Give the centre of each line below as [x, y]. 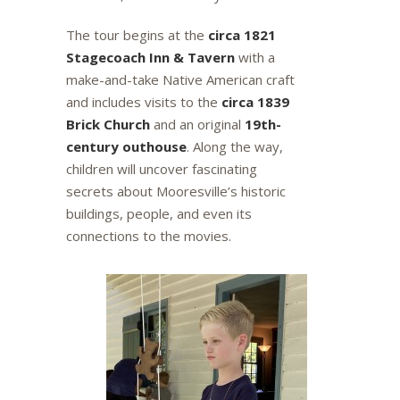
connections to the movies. [149, 236]
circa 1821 [242, 35]
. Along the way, [235, 146]
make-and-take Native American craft [180, 79]
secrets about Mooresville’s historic [176, 191]
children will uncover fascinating [162, 169]
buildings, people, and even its [159, 213]
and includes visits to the [144, 102]
